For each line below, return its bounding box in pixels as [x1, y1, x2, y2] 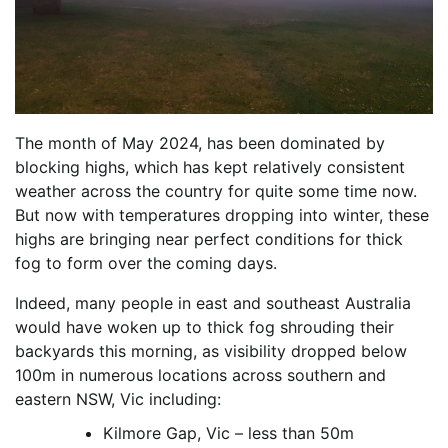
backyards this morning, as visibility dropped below [15, 340, 407, 361]
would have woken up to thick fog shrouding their [15, 316, 394, 337]
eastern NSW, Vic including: [15, 388, 226, 409]
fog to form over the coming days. [15, 252, 282, 273]
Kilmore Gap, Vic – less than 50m [103, 422, 359, 443]
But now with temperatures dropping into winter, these [15, 204, 429, 225]
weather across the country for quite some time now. [15, 180, 417, 201]
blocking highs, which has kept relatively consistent [15, 156, 405, 177]
